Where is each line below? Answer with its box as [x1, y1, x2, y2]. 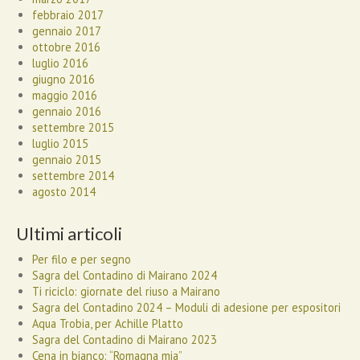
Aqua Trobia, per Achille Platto [32, 316, 183, 331]
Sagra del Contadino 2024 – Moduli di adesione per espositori [32, 300, 341, 315]
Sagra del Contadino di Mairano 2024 [32, 268, 217, 283]
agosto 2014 [32, 184, 96, 199]
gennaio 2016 [32, 104, 101, 119]
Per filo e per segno [32, 252, 131, 267]
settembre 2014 [32, 168, 114, 183]
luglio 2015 [32, 136, 88, 151]
